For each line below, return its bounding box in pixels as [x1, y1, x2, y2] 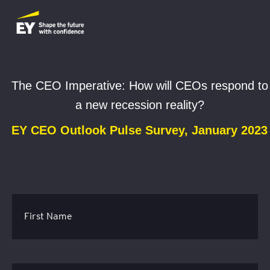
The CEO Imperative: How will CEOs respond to [11, 79, 268, 93]
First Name [24, 210, 72, 222]
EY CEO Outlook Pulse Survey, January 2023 [11, 124, 268, 137]
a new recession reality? [75, 98, 204, 112]
